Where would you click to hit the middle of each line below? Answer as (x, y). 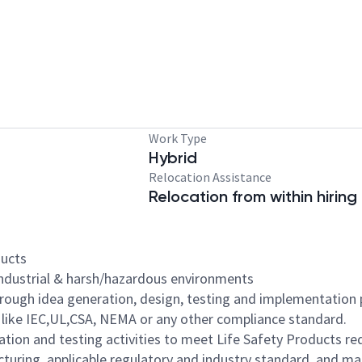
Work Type (178, 138)
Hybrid (173, 158)
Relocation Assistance (210, 177)
